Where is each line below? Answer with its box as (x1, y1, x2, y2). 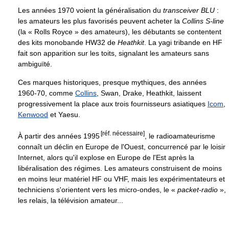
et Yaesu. (48, 110, 80, 119)
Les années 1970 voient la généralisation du (18, 6, 163, 15)
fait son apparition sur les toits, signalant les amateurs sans (18, 49, 209, 58)
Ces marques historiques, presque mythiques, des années (18, 78, 207, 87)
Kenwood (18, 110, 48, 119)
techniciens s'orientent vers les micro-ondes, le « (18, 185, 177, 194)
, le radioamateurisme (145, 131, 215, 140)
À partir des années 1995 (18, 131, 100, 140)
